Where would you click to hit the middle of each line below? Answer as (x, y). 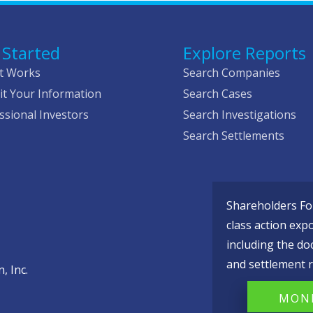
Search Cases (218, 94)
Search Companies (232, 73)
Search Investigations (240, 115)
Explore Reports (245, 53)
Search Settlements (234, 136)
